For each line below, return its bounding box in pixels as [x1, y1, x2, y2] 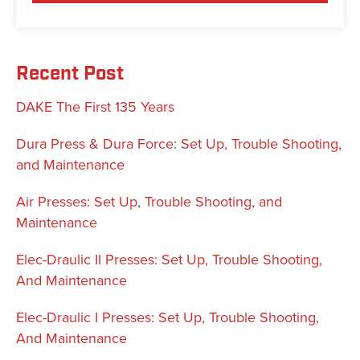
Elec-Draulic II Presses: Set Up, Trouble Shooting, [16, 251, 322, 269]
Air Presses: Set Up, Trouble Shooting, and [16, 193, 282, 211]
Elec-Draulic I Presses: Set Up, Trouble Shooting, [16, 309, 319, 327]
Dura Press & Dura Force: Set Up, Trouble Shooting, [16, 135, 342, 153]
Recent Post [16, 61, 124, 88]
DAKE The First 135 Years [16, 98, 174, 117]
